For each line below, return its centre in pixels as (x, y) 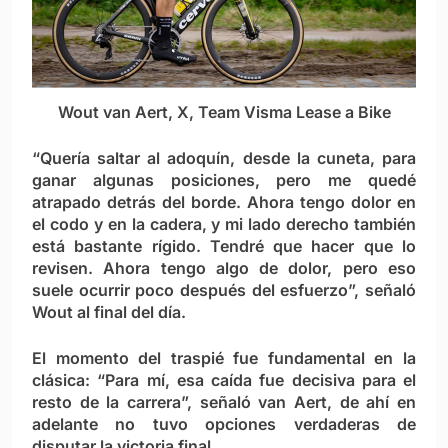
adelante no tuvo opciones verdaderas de (224, 424)
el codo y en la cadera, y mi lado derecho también (224, 224)
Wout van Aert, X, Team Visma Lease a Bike (224, 112)
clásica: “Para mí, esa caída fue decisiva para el (224, 380)
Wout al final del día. (109, 312)
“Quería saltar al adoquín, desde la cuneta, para (224, 158)
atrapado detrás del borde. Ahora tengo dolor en (224, 202)
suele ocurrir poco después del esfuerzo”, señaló (224, 290)
